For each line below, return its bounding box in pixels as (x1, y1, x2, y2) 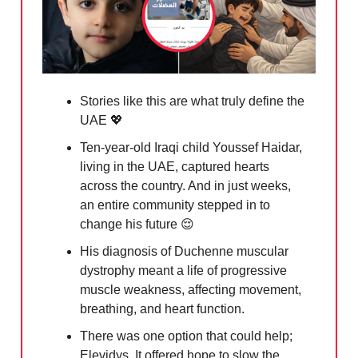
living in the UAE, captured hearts (80, 159, 269, 173)
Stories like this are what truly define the (80, 93, 304, 108)
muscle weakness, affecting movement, (80, 282, 301, 296)
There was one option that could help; (80, 328, 292, 343)
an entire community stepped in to (80, 197, 270, 212)
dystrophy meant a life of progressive (80, 263, 287, 277)
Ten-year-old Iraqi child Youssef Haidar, (80, 140, 302, 154)
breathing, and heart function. (80, 301, 245, 316)
